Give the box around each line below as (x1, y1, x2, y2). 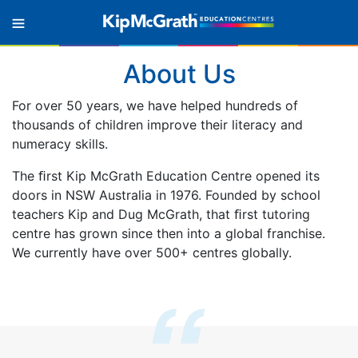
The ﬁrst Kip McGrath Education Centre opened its (12, 168, 320, 184)
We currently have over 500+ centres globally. (12, 245, 292, 261)
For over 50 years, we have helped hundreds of (12, 97, 298, 113)
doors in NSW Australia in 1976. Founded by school (12, 187, 320, 203)
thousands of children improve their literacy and (12, 117, 303, 133)
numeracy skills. (12, 136, 108, 152)
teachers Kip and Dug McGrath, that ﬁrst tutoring (12, 206, 310, 222)
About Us (122, 58, 236, 89)
